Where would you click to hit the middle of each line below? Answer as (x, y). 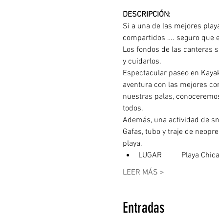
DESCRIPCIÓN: (147, 15)
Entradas (143, 208)
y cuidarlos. (142, 62)
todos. (133, 109)
